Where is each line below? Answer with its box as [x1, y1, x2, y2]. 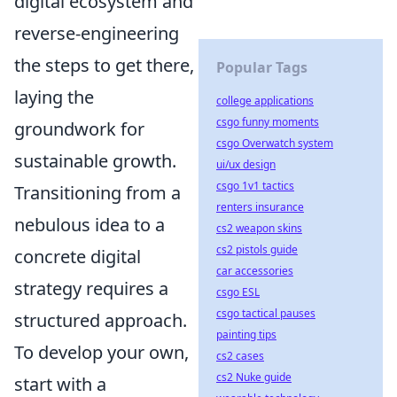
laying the [14, 85, 94, 109]
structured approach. [14, 308, 187, 332]
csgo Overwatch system [216, 136, 333, 151]
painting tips [216, 327, 276, 342]
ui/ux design [216, 157, 276, 172]
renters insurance [216, 199, 304, 214]
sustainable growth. [14, 149, 176, 173]
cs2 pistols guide [216, 242, 298, 257]
